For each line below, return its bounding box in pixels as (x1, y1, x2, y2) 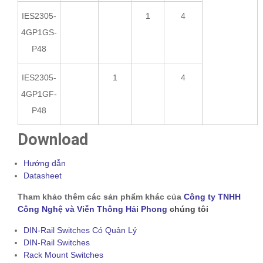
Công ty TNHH (184, 192, 241, 202)
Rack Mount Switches (23, 250, 103, 260)
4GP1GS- (21, 28, 57, 38)
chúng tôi (170, 204, 208, 214)
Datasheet (23, 171, 62, 181)
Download (18, 130, 88, 150)
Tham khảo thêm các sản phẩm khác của (18, 192, 184, 202)
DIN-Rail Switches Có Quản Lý (23, 225, 137, 235)
